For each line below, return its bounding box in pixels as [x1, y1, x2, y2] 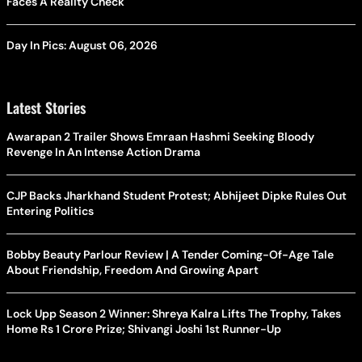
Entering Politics [6, 204, 94, 218]
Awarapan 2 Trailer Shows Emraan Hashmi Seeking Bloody [6, 129, 314, 144]
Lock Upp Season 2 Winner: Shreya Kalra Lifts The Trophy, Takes [6, 306, 341, 321]
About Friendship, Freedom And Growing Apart [6, 263, 259, 277]
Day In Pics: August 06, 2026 [6, 38, 158, 53]
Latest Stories [6, 97, 86, 118]
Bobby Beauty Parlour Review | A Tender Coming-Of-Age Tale [6, 247, 334, 262]
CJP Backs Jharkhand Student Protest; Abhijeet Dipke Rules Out [6, 188, 347, 203]
